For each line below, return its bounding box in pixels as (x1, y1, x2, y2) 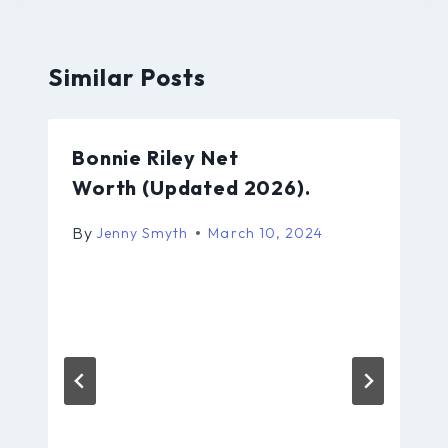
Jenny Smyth (96, 223, 189, 242)
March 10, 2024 (208, 223, 323, 242)
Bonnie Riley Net (72, 144, 239, 170)
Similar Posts (48, 61, 207, 92)
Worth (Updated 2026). (72, 174, 311, 200)
